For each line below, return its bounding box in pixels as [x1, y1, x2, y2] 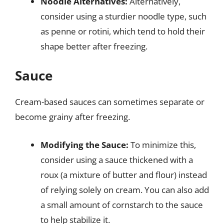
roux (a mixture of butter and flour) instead [40, 168, 207, 180]
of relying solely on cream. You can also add [40, 183, 209, 195]
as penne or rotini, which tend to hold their [40, 25, 205, 37]
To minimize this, [128, 138, 196, 150]
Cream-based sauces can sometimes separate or [15, 96, 204, 107]
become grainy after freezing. [15, 111, 130, 122]
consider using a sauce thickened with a [40, 153, 193, 165]
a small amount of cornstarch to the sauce [40, 198, 203, 210]
